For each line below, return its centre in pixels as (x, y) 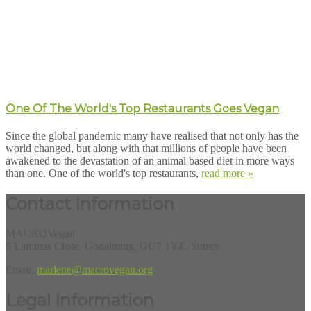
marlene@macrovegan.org (95, 270)
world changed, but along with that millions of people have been (146, 149)
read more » (227, 174)
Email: (21, 270)
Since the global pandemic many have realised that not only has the (152, 136)
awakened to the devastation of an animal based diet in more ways (150, 161)
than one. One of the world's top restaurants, (103, 174)
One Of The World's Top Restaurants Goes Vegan (142, 109)
